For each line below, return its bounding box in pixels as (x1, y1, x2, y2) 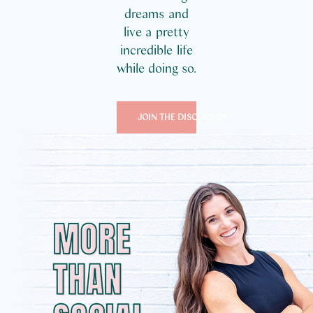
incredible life (120, 42, 193, 58)
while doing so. (116, 60, 197, 76)
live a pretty (124, 24, 189, 40)
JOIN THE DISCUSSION (137, 112, 228, 123)
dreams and (124, 6, 189, 22)
